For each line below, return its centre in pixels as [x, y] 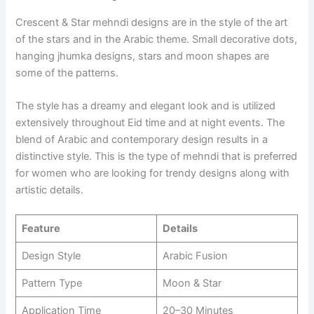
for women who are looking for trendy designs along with [153, 173]
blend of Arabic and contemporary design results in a [142, 139]
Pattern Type [52, 284]
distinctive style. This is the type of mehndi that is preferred [157, 156]
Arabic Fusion [195, 256]
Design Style [51, 256]
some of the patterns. [67, 73]
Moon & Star [192, 284]
